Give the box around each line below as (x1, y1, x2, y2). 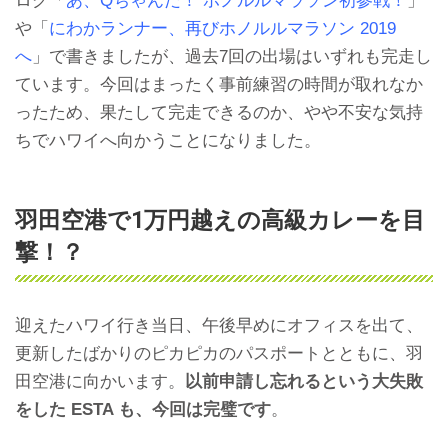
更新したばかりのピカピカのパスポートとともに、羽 (15, 344, 423, 364)
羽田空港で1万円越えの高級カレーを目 (15, 207, 425, 235)
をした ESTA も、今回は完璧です (15, 400, 271, 420)
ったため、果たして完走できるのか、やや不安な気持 (15, 103, 423, 123)
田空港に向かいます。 (15, 372, 185, 392)
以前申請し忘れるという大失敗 (185, 372, 423, 392)
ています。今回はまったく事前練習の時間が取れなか (15, 75, 423, 95)
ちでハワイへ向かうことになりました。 (15, 131, 321, 151)
